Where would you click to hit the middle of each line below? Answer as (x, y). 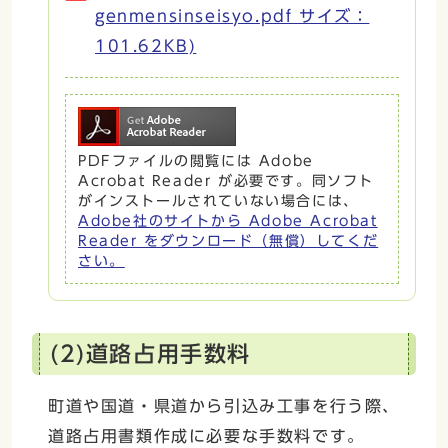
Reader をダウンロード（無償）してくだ (228, 240)
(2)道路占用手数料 (150, 353)
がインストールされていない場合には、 (218, 200)
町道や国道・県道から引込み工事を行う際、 (224, 405)
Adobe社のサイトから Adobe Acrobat (228, 220)
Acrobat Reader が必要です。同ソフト (226, 180)
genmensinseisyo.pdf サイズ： (232, 15)
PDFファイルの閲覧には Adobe (196, 160)
